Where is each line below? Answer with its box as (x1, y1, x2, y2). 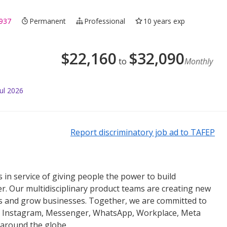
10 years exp (143, 16, 185, 26)
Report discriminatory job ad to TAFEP (70, 126, 215, 138)
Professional (84, 16, 126, 26)
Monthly (184, 55, 213, 67)
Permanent (29, 16, 66, 26)
